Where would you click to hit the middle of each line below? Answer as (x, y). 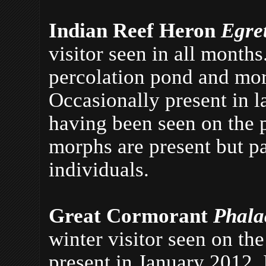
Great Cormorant (131, 215)
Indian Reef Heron (135, 30)
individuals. (99, 169)
